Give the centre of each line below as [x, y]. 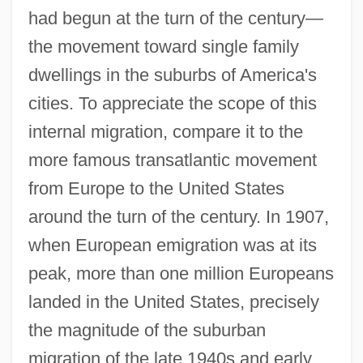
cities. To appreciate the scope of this [172, 103]
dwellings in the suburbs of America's [172, 75]
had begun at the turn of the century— [175, 18]
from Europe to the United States [156, 188]
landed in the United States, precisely [173, 301]
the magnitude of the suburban [147, 330]
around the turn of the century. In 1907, [178, 216]
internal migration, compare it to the [165, 131]
